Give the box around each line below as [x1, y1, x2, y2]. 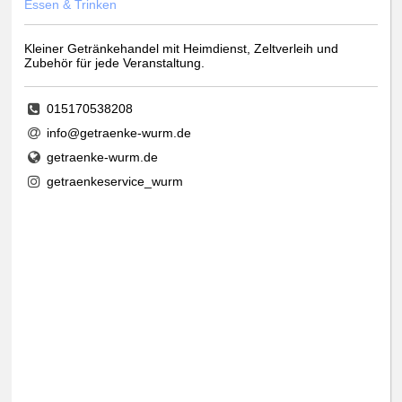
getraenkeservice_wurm [47, 174, 183, 189]
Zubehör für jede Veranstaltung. [24, 56, 205, 71]
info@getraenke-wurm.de [47, 126, 191, 141]
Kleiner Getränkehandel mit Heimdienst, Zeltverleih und [24, 41, 339, 57]
